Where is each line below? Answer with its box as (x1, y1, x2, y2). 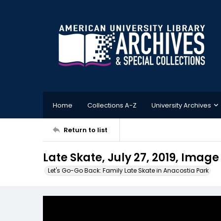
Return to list (64, 125, 108, 135)
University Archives (151, 100, 211, 110)
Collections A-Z (87, 100, 137, 110)
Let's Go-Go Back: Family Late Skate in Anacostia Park (48, 166, 209, 175)
